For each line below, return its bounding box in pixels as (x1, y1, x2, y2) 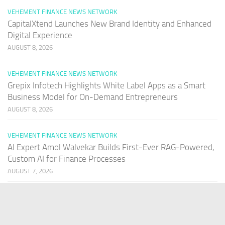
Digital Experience (8, 30, 72, 40)
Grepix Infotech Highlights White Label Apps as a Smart (8, 80, 205, 90)
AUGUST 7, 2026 (8, 167, 53, 175)
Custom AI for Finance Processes (8, 153, 126, 164)
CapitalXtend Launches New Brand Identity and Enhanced (8, 18, 211, 29)
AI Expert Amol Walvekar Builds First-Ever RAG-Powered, (8, 142, 214, 152)
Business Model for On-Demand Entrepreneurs (8, 91, 178, 102)
